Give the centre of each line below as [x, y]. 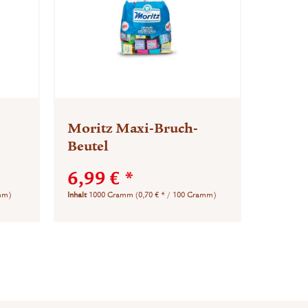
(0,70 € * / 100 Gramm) [176, 195]
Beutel [88, 146]
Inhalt [78, 195]
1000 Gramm [112, 195]
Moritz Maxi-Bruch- [133, 128]
